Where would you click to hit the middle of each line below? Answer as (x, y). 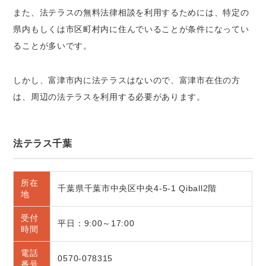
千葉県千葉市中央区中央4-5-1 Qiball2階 (137, 189)
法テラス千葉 (43, 144)
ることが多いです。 (53, 46)
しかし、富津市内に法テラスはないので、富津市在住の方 (127, 80)
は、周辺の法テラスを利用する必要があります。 (109, 97)
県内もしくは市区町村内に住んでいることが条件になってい (131, 29)
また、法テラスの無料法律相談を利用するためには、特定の (131, 13)
